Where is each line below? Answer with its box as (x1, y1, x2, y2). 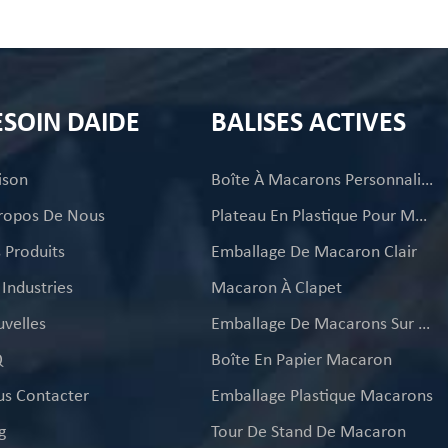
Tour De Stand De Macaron (210, 419, 406, 442)
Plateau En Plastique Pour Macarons (414, 203, 427, 226)
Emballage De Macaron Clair (210, 239, 417, 262)
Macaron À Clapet (210, 275, 342, 298)
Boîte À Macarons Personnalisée (420, 167, 433, 190)
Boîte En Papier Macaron (210, 347, 392, 370)
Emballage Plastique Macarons (210, 383, 433, 406)
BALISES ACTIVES (210, 103, 406, 139)
